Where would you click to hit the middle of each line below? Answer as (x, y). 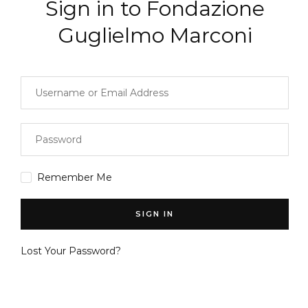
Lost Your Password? (71, 251)
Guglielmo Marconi (155, 35)
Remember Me (75, 177)
